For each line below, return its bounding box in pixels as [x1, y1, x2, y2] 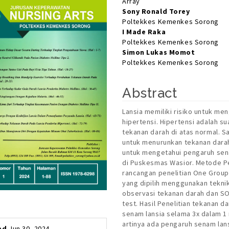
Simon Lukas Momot [122, 48, 195, 57]
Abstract [122, 85, 177, 101]
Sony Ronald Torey [122, 7, 190, 16]
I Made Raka [122, 27, 166, 36]
